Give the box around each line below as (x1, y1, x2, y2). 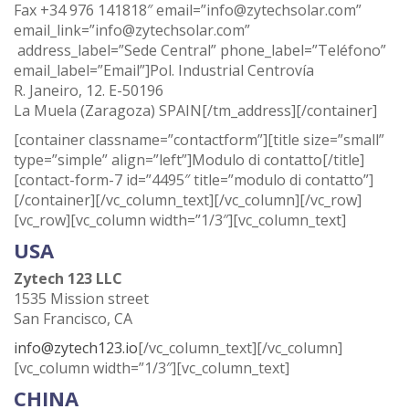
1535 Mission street (14, 288, 149, 309)
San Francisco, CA (14, 309, 132, 329)
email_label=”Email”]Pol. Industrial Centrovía (14, 60, 314, 80)
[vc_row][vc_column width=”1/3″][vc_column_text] (14, 210, 346, 230)
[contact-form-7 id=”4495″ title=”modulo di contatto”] (14, 170, 373, 190)
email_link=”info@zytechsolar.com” (14, 20, 250, 40)
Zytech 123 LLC (14, 268, 133, 288)
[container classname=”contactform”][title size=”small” (14, 130, 384, 150)
